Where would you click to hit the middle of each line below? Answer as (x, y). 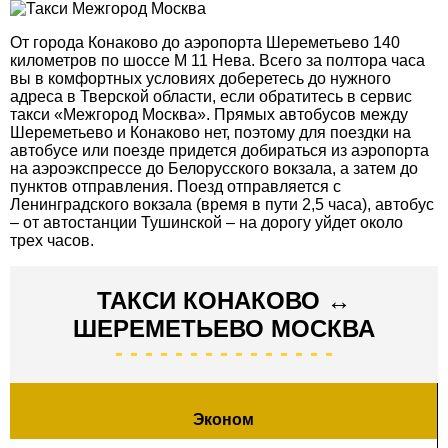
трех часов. (52, 240)
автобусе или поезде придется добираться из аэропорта (219, 150)
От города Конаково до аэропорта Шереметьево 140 (205, 42)
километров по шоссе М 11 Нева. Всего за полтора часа (217, 60)
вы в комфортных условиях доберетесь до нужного (200, 78)
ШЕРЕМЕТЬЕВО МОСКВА (224, 328)
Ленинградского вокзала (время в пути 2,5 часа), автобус (222, 204)
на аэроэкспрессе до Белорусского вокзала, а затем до (214, 168)
